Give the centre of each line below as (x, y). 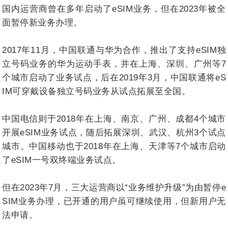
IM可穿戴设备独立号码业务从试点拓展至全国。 (96, 91)
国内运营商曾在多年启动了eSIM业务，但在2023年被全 (114, 9)
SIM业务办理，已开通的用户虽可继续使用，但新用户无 (114, 201)
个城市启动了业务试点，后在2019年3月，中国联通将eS (114, 77)
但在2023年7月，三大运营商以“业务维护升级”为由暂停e (114, 187)
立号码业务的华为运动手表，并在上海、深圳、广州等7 (114, 64)
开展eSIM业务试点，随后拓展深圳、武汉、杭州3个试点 (114, 132)
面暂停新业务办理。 (42, 22)
